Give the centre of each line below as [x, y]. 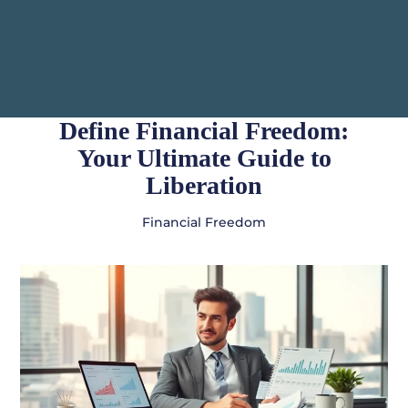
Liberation [204, 186]
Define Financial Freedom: [204, 131]
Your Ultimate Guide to [204, 158]
